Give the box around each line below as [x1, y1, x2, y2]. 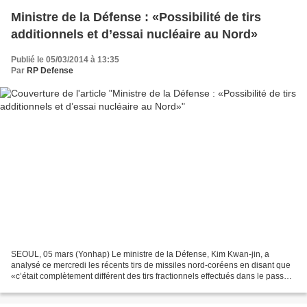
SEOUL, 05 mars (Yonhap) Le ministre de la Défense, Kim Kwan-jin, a [11, 249, 269, 259]
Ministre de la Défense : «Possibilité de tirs [11, 10, 261, 25]
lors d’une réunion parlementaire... [11, 282, 139, 292]
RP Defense [27, 66, 73, 76]
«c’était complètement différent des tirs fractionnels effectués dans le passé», [11, 271, 295, 281]
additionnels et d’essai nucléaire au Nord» [11, 27, 258, 42]
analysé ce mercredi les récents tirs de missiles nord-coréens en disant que [11, 260, 291, 270]
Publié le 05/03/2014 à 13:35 [11, 55, 119, 65]
